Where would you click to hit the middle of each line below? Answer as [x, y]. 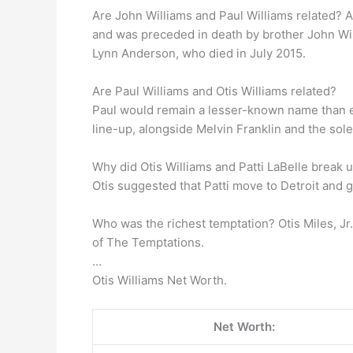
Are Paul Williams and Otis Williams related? [214, 91]
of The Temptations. [148, 242]
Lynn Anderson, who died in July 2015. [199, 53]
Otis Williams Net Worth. [160, 280]
